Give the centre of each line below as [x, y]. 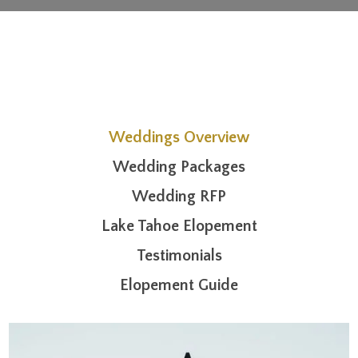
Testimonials [179, 255]
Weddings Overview [179, 137]
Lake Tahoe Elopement [179, 226]
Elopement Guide [179, 285]
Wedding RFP [179, 196]
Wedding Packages [179, 167]
